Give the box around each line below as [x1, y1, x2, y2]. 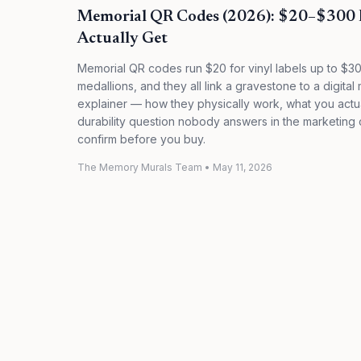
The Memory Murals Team [77, 161, 202, 173]
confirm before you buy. [77, 132, 205, 146]
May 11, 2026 [213, 161, 272, 173]
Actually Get [77, 31, 168, 47]
